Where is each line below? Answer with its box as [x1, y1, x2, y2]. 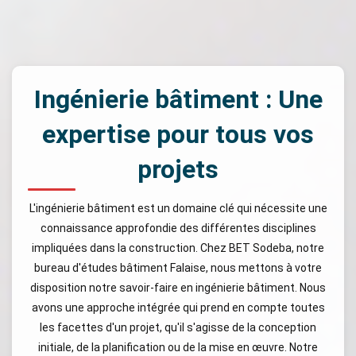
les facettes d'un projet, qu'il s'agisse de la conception [40, 321, 316, 334]
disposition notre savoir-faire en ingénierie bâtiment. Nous [30, 281, 326, 294]
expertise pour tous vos [42, 119, 314, 149]
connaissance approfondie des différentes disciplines [40, 222, 316, 234]
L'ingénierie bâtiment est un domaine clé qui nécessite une [29, 202, 327, 215]
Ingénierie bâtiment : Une [33, 84, 323, 114]
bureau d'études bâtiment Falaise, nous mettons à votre [34, 261, 322, 274]
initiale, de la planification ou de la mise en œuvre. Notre [38, 341, 318, 354]
